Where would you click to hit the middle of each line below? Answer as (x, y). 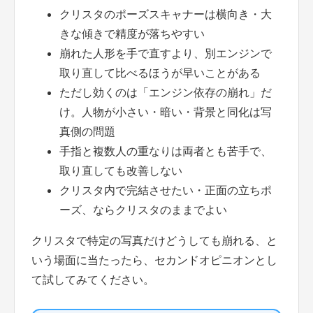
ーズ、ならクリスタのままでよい (143, 209)
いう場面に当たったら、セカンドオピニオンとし (154, 260)
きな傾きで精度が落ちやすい (132, 33)
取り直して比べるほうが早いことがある (160, 72)
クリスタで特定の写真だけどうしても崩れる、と (154, 240)
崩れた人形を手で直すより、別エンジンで (166, 53)
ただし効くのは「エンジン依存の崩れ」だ (166, 92)
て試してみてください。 (93, 279)
